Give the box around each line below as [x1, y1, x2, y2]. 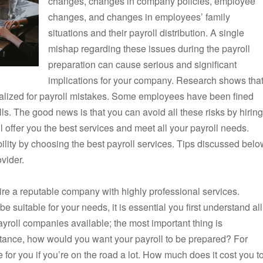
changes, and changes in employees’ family [48, 10, 230, 24]
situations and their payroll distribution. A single [48, 26, 244, 40]
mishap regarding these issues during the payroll [48, 42, 250, 56]
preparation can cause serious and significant [48, 58, 237, 72]
